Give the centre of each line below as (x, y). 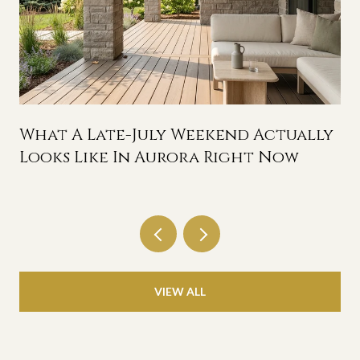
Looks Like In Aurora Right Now (159, 157)
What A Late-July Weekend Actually (176, 134)
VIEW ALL (180, 292)
